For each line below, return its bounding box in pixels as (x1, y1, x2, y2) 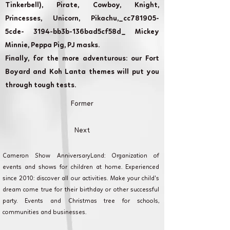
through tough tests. (5, 82, 76, 89)
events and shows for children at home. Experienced (3, 164, 159, 171)
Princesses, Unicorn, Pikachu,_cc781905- (5, 15, 159, 23)
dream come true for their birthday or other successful (3, 187, 159, 194)
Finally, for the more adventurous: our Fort (5, 55, 159, 63)
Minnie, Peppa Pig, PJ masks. (5, 42, 100, 49)
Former (71, 100, 93, 108)
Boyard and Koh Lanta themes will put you (5, 68, 159, 76)
